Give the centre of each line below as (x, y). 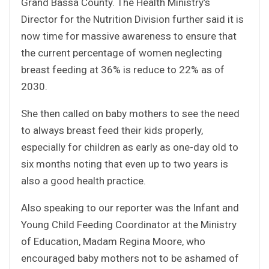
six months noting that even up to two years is (125, 164)
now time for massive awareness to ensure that (129, 36)
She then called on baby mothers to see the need (130, 113)
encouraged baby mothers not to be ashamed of (130, 258)
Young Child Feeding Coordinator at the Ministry (129, 224)
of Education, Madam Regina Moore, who (113, 241)
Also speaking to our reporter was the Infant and (130, 207)
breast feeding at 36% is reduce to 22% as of (123, 69)
